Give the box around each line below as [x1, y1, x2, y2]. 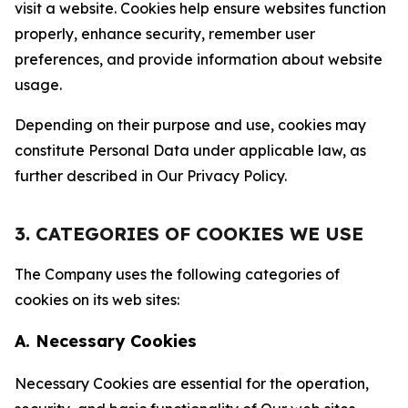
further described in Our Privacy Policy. [15, 167, 287, 185]
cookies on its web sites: [15, 291, 179, 309]
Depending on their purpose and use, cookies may [15, 116, 366, 134]
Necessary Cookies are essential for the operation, [15, 374, 369, 393]
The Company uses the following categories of [15, 265, 340, 283]
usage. [15, 76, 62, 94]
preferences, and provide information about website [15, 50, 382, 68]
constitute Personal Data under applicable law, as [15, 141, 366, 159]
